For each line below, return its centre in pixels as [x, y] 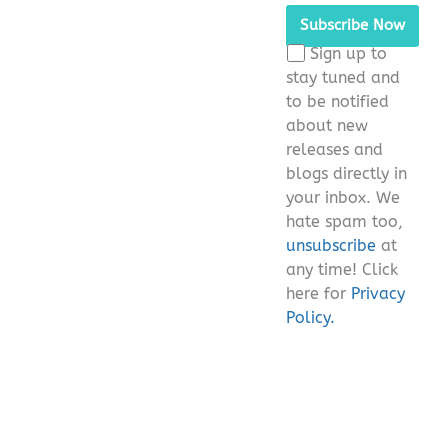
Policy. [310, 317]
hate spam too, [344, 221]
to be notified [337, 101]
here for [318, 293]
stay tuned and [343, 77]
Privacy [378, 293]
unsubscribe [331, 245]
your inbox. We [343, 197]
